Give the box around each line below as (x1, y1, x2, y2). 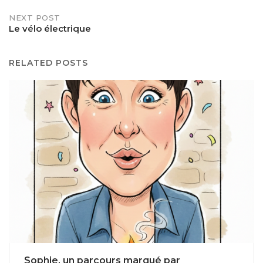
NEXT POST (9, 12, 60, 22)
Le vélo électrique (9, 22, 91, 34)
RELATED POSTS (9, 57, 88, 68)
